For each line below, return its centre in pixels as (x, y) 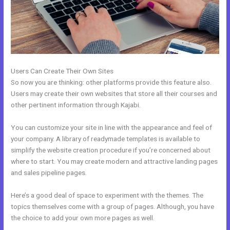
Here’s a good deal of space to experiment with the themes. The (107, 195)
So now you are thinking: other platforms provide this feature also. (111, 82)
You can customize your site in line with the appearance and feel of (112, 127)
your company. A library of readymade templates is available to (106, 138)
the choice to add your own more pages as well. (83, 217)
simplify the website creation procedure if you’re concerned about (111, 150)
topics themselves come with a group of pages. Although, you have (113, 206)
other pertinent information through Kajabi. (76, 105)
